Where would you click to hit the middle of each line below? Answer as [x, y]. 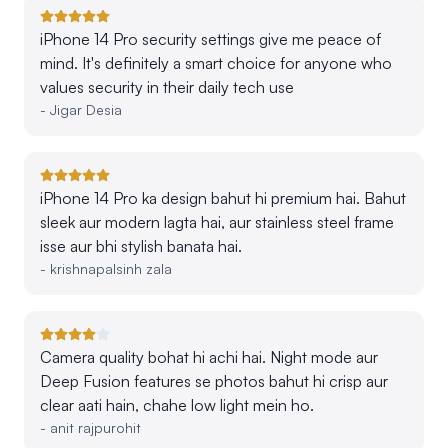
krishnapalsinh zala [111, 268]
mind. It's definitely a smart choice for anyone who [216, 62]
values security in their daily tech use [167, 86]
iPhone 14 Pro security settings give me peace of [210, 38]
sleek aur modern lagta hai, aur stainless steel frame [217, 221]
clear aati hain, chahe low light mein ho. [177, 404]
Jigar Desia [86, 109]
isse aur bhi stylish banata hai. [141, 245]
